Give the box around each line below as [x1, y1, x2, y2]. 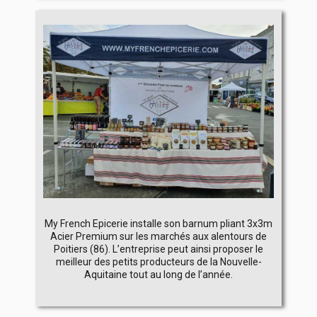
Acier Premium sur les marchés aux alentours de [50, 230, 267, 242]
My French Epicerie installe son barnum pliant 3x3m [45, 217, 272, 229]
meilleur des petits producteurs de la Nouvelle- [55, 255, 262, 267]
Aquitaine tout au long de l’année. [84, 268, 233, 280]
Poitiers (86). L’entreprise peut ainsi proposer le [54, 243, 263, 255]
